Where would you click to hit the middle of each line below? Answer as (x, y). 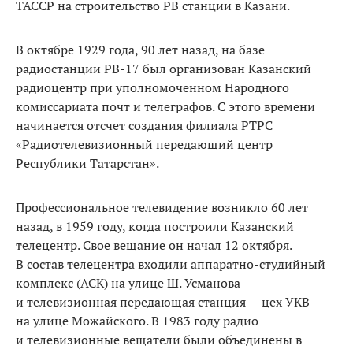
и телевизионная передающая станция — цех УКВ (163, 301)
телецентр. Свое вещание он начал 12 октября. (154, 245)
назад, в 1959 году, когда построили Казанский (155, 226)
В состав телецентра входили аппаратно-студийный (171, 264)
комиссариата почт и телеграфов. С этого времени (165, 106)
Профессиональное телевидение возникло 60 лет (162, 207)
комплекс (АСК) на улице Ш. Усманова (128, 282)
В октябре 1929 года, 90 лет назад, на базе (140, 49)
